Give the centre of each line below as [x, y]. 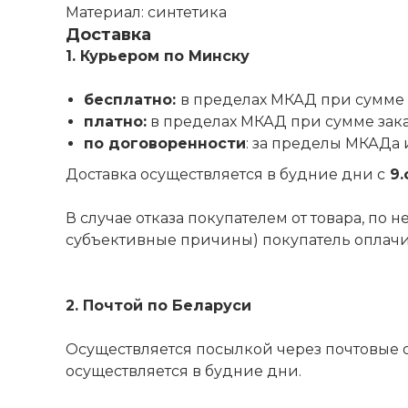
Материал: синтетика [146, 12]
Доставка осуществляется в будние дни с [225, 174]
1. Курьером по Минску [158, 56]
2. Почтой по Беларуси [158, 306]
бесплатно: [132, 100]
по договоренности [165, 143]
